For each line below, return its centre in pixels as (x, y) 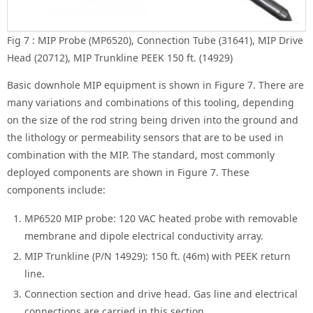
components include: (56, 189)
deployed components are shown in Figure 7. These (128, 172)
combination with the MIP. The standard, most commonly (141, 154)
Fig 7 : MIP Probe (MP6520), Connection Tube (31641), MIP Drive (155, 40)
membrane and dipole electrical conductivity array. (144, 235)
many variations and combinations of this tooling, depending (151, 102)
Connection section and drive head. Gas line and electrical (161, 293)
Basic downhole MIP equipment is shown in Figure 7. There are (155, 85)
